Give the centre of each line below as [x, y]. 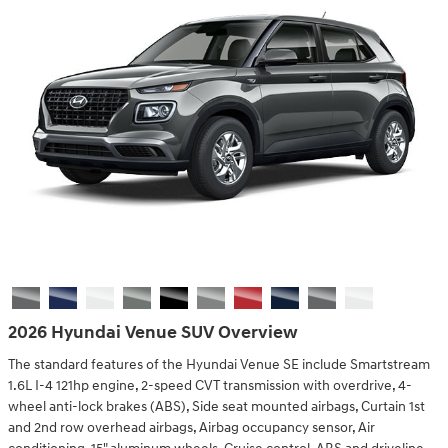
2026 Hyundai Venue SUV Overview [153, 332]
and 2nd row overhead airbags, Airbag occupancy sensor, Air [191, 427]
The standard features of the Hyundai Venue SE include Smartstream [219, 364]
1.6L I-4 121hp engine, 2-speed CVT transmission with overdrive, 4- [210, 385]
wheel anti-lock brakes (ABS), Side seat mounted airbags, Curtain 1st [216, 406]
